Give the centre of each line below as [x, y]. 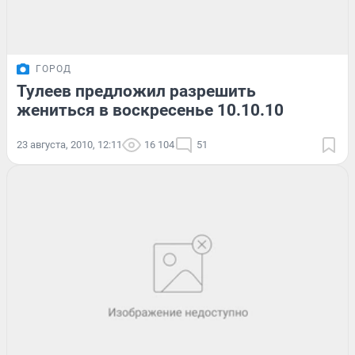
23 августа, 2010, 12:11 [69, 144]
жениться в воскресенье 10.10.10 [150, 110]
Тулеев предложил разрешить [136, 91]
